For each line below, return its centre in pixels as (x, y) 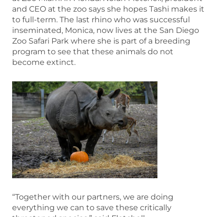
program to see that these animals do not (93, 52)
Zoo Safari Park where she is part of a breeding (101, 41)
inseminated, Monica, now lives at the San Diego (106, 31)
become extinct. (44, 62)
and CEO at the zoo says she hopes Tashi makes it (108, 9)
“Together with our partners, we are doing (93, 197)
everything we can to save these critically (92, 208)
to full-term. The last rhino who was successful (101, 20)
